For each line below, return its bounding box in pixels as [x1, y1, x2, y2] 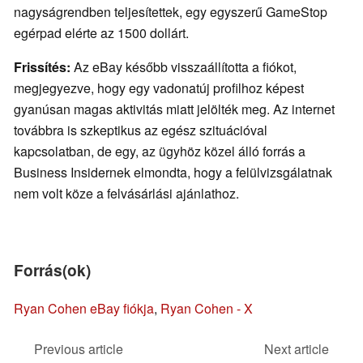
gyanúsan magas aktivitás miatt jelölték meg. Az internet [14, 100, 335, 119]
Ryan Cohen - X [160, 299, 253, 318]
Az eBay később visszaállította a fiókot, [70, 58, 297, 77]
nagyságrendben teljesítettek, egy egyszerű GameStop [14, 2, 327, 22]
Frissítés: [14, 58, 70, 77]
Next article [264, 340, 329, 359]
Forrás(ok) [14, 258, 91, 282]
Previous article [34, 340, 123, 359]
